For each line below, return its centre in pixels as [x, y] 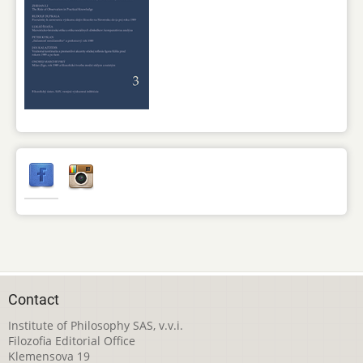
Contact [34, 299]
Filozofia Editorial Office [72, 340]
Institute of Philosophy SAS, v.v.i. [96, 325]
